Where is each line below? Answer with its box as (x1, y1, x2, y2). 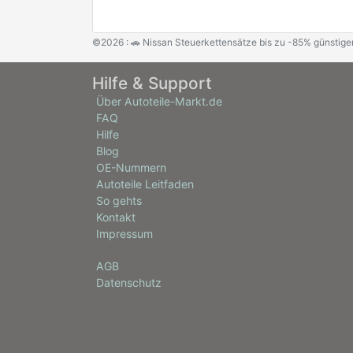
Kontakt (96, 210, 136, 224)
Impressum (96, 227, 153, 240)
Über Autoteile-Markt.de (96, 95, 222, 108)
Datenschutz (96, 276, 162, 289)
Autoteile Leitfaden (96, 177, 194, 191)
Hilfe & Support (92, 73, 212, 93)
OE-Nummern (96, 161, 166, 174)
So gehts (96, 194, 142, 207)
